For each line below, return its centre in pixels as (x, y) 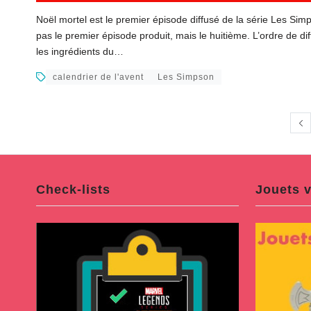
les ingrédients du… (80, 52)
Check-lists (73, 190)
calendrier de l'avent (98, 77)
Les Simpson (186, 77)
